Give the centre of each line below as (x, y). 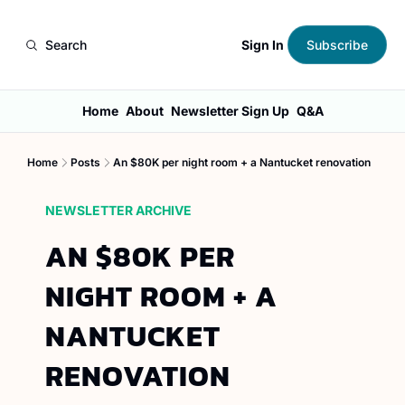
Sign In (263, 44)
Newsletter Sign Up (230, 111)
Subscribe (337, 45)
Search (66, 45)
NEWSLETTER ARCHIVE (118, 210)
